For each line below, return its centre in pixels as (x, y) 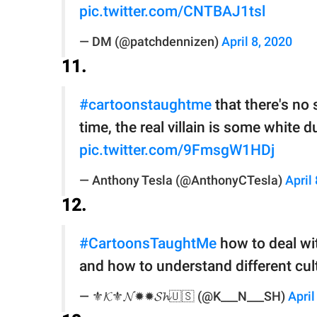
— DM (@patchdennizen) (150, 42)
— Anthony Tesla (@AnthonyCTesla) (182, 181)
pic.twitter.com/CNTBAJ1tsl (172, 12)
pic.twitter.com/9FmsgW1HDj (177, 150)
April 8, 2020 (257, 42)
